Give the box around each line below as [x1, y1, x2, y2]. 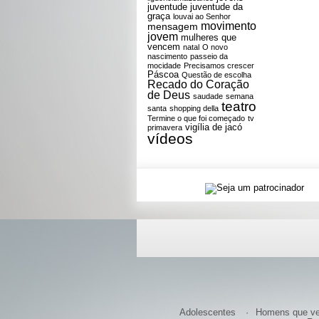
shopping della [169, 104, 219, 113]
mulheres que [181, 32, 236, 43]
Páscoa [147, 69, 179, 80]
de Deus [147, 89, 190, 101]
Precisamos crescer [184, 61, 254, 70]
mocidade [147, 61, 181, 70]
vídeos [147, 130, 193, 147]
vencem [147, 41, 180, 52]
